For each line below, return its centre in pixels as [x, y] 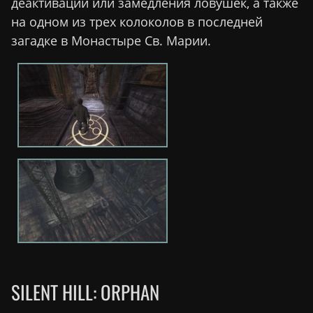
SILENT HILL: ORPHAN [85, 292]
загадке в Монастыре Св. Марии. [111, 41]
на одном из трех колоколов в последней [137, 22]
